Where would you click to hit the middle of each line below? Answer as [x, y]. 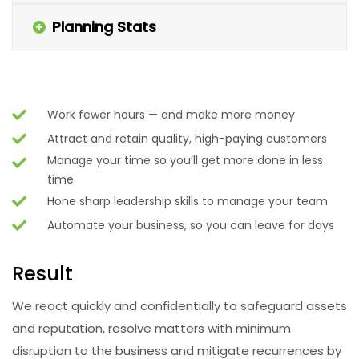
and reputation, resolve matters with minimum [151, 328]
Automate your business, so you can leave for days [191, 225]
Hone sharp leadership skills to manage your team [188, 201]
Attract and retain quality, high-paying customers [187, 139]
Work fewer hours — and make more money [171, 115]
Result [42, 274]
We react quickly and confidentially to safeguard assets [179, 306]
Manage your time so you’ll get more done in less [185, 160]
